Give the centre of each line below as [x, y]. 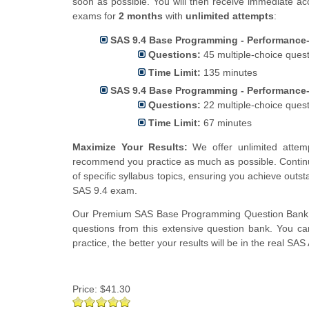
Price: [86, 289]
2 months [141, 16]
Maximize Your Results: [130, 147]
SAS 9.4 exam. [105, 191]
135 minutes [229, 73]
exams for [96, 16]
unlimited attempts [230, 16]
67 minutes [226, 123]
